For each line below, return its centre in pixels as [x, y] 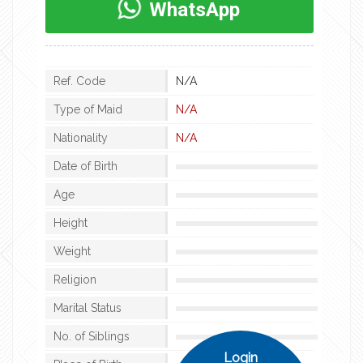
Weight [72, 251]
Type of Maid [88, 109]
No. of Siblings [92, 336]
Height [70, 222]
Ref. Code [79, 81]
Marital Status [88, 307]
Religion [75, 279]
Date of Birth [85, 166]
